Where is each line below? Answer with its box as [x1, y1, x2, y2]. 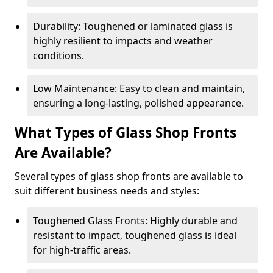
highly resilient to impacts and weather [33, 34, 213, 48]
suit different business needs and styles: [15, 184, 199, 197]
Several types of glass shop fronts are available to [15, 169, 243, 183]
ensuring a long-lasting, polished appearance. [33, 96, 244, 110]
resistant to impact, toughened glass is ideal [33, 229, 236, 242]
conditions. [33, 49, 84, 62]
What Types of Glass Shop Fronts [15, 123, 236, 142]
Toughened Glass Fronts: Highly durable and [33, 214, 238, 227]
